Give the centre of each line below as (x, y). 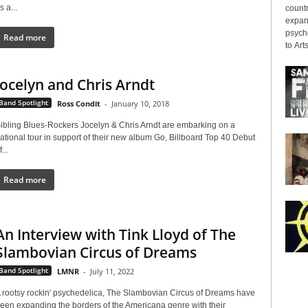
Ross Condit (78, 103)
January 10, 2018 (140, 103)
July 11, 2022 (112, 271)
